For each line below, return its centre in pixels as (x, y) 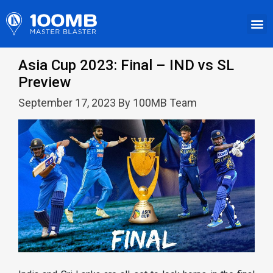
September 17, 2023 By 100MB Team (108, 103)
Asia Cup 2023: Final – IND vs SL (126, 66)
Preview (44, 83)
